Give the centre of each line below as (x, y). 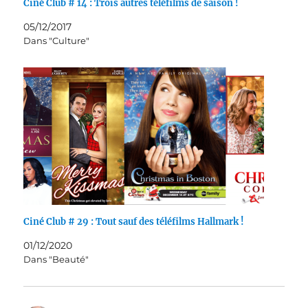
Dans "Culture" (57, 41)
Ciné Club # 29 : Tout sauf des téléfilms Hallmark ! (134, 222)
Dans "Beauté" (56, 260)
